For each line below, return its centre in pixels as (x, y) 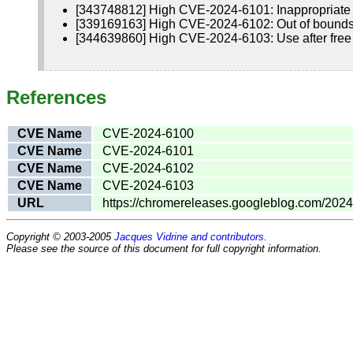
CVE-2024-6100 (148, 133)
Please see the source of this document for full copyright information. (164, 248)
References (56, 97)
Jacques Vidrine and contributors (189, 236)
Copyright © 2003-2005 (60, 236)
